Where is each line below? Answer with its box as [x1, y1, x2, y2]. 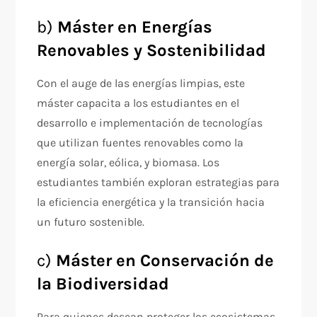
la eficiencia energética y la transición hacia [37, 195, 265, 209]
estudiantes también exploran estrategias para [37, 175, 280, 189]
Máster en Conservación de [56, 250, 275, 270]
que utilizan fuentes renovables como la [37, 136, 244, 149]
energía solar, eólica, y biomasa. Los [37, 156, 220, 169]
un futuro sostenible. [37, 215, 145, 229]
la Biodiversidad [37, 274, 170, 294]
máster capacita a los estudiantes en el [37, 96, 240, 110]
